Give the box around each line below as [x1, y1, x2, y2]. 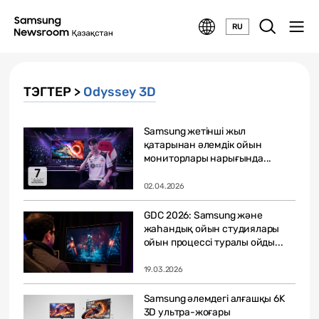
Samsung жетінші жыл [143, 125, 246, 137]
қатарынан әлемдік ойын [143, 139, 262, 151]
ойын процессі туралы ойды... [143, 236, 283, 249]
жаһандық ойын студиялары [143, 222, 280, 235]
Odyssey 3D [83, 84, 156, 100]
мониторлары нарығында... [143, 152, 272, 164]
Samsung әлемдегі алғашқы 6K [143, 293, 285, 305]
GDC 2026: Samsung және [143, 209, 263, 221]
